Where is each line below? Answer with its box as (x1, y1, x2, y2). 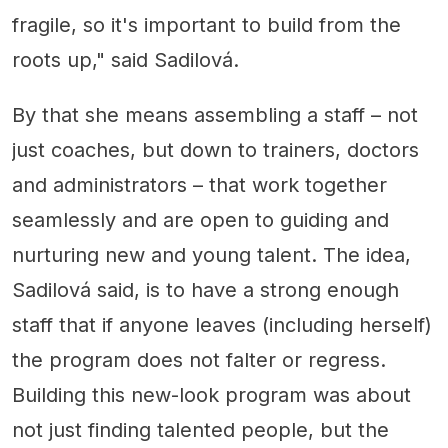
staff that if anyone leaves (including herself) (12, 313, 432, 338)
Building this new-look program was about (12, 383, 411, 408)
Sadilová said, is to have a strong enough (12, 278, 399, 303)
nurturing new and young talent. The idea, (12, 243, 411, 268)
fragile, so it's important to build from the (12, 13, 401, 38)
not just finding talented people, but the (12, 418, 389, 443)
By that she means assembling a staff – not (12, 103, 418, 128)
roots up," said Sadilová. (12, 48, 239, 73)
